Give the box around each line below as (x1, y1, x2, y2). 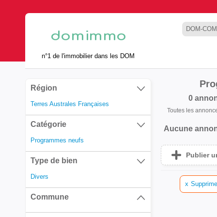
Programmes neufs (31, 137, 84, 144)
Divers (31, 173, 48, 180)
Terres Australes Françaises (31, 100, 109, 108)
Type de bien (31, 156, 77, 165)
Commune (31, 193, 69, 201)
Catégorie (31, 120, 66, 128)
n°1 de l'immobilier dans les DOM (42, 52, 135, 60)
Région (31, 84, 57, 92)
